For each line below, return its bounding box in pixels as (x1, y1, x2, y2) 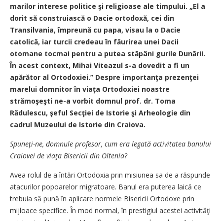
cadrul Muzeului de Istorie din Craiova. (10, 120, 146, 129)
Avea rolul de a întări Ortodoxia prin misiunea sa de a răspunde (10, 170, 210, 180)
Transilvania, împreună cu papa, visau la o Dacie (10, 25, 181, 35)
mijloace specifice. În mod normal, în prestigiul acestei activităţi (10, 206, 211, 215)
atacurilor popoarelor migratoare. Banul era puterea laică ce (10, 182, 201, 191)
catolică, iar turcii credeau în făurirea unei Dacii (10, 37, 179, 46)
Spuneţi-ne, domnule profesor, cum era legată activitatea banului (10, 139, 211, 148)
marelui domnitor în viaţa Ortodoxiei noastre (10, 84, 170, 94)
